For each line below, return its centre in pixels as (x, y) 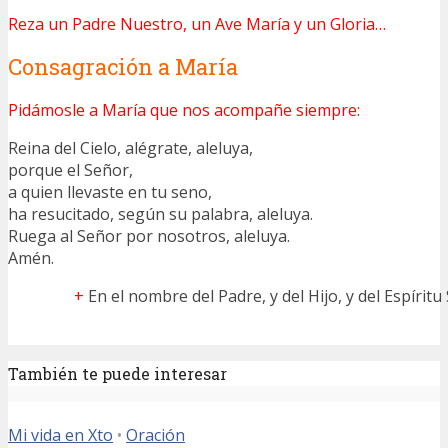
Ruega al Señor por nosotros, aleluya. (149, 235)
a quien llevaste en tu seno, (110, 191)
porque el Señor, (70, 169)
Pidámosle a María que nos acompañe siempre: (184, 109)
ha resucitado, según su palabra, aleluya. (160, 213)
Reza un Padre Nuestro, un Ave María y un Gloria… (197, 24)
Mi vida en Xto (60, 434)
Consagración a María (123, 66)
